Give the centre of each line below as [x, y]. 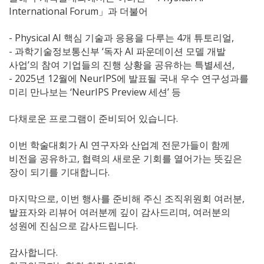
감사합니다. [33, 253]
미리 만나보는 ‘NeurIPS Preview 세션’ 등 [95, 92]
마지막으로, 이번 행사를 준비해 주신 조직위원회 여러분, [127, 199]
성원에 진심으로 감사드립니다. [73, 226]
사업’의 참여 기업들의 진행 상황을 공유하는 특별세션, [122, 65]
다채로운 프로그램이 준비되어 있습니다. [93, 119]
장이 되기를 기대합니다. [59, 172]
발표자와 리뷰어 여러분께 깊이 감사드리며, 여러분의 [120, 212]
